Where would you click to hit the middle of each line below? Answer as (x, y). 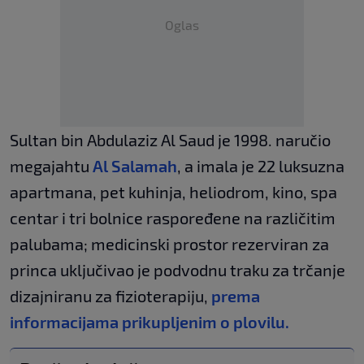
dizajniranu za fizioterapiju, (110, 296)
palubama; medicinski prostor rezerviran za (169, 244)
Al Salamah (135, 166)
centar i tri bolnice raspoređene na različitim (173, 218)
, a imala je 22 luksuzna (261, 166)
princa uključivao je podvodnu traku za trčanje (178, 270)
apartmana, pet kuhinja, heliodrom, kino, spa (173, 192)
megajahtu (51, 166)
